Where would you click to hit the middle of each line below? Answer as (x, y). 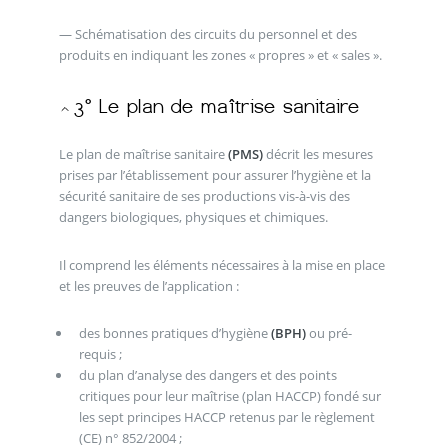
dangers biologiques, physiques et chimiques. (193, 217)
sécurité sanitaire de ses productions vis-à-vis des (204, 196)
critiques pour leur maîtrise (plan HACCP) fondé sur (229, 396)
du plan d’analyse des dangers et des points (207, 375)
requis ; (100, 354)
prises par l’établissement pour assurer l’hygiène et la (214, 175)
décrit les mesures (317, 154)
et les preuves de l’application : (148, 285)
